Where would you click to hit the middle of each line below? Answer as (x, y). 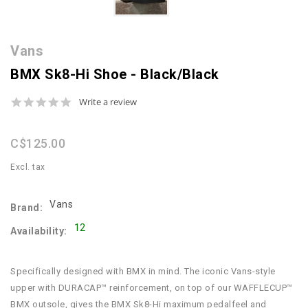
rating (85, 125)
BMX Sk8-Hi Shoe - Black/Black (115, 75)
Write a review (108, 102)
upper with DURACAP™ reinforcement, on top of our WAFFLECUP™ (152, 288)
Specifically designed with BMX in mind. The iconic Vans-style (143, 272)
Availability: (39, 231)
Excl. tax (28, 167)
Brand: (26, 208)
